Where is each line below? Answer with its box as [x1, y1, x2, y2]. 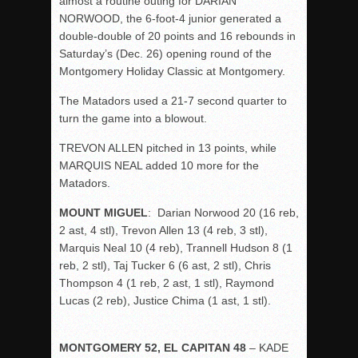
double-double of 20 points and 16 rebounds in [59, 30, 296, 42]
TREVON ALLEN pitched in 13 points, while [59, 141, 276, 154]
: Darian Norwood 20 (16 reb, [148, 206, 299, 219]
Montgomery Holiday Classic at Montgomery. [59, 65, 285, 78]
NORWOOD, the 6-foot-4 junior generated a [59, 12, 281, 25]
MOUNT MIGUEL [59, 206, 148, 219]
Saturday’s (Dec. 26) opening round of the [59, 47, 272, 60]
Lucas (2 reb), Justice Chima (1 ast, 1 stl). [59, 294, 271, 307]
